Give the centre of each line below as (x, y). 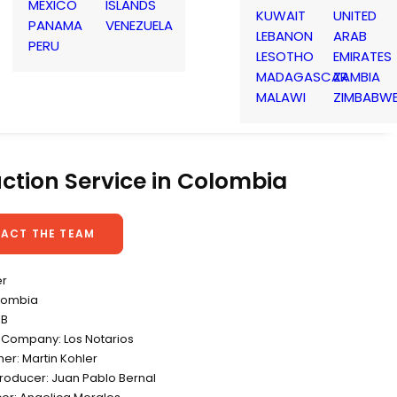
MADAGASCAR (302, 76)
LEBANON (284, 35)
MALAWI (281, 97)
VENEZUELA (139, 25)
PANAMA (55, 25)
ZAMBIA (357, 76)
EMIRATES (362, 56)
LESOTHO (285, 56)
